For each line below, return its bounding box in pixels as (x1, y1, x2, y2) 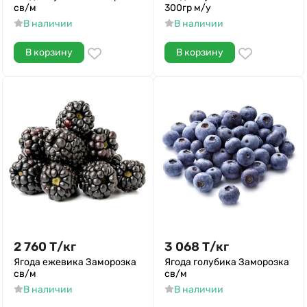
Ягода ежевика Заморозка (14, 256, 136, 268)
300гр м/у (164, 2, 211, 14)
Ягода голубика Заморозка (164, 256, 289, 268)
